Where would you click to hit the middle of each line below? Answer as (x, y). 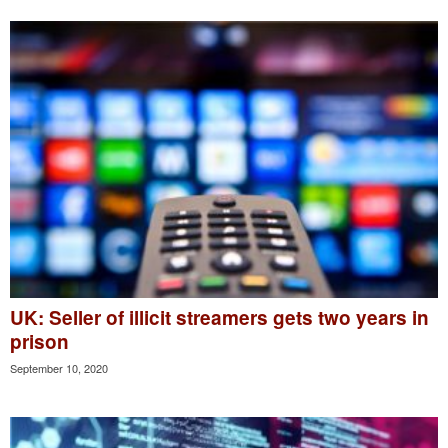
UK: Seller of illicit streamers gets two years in (219, 317)
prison (39, 341)
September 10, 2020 (59, 367)
